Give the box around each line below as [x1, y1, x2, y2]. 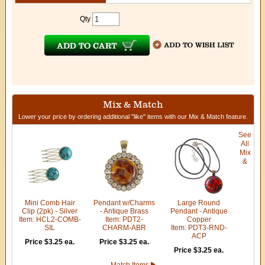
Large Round [177, 198, 221, 207]
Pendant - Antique [170, 206, 228, 215]
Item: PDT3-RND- [170, 223, 227, 232]
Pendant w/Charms [93, 198, 156, 207]
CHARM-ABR [102, 223, 147, 232]
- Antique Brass [100, 206, 149, 215]
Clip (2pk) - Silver [22, 206, 78, 215]
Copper [186, 215, 211, 224]
